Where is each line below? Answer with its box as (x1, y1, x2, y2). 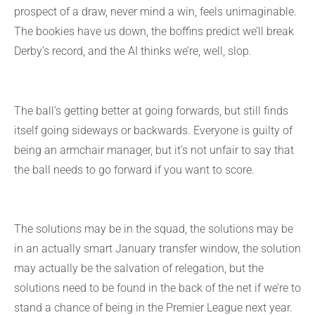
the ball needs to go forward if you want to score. (14, 162, 255, 176)
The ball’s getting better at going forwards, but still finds (14, 103, 288, 117)
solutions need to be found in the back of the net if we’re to (14, 281, 301, 295)
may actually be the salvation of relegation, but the (14, 262, 264, 276)
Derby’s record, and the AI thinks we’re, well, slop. (14, 44, 252, 58)
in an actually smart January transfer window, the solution (14, 242, 301, 256)
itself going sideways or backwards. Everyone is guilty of (14, 123, 292, 137)
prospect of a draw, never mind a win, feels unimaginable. (14, 4, 297, 18)
